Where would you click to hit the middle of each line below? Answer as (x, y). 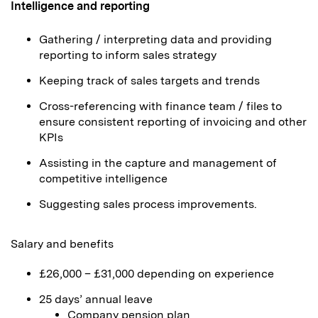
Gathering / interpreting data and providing (155, 39)
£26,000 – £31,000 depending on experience (157, 274)
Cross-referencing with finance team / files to (160, 106)
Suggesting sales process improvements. (148, 204)
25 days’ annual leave (96, 299)
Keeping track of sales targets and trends (149, 81)
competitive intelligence (103, 179)
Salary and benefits (62, 244)
